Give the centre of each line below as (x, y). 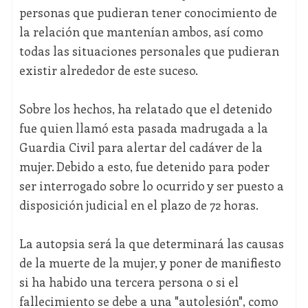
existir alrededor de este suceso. (108, 70)
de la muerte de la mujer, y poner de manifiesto (150, 263)
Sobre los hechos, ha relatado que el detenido (145, 109)
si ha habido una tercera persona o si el (129, 282)
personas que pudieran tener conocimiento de (148, 13)
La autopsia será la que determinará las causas (151, 244)
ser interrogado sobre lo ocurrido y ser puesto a (151, 186)
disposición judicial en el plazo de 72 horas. (139, 205)
